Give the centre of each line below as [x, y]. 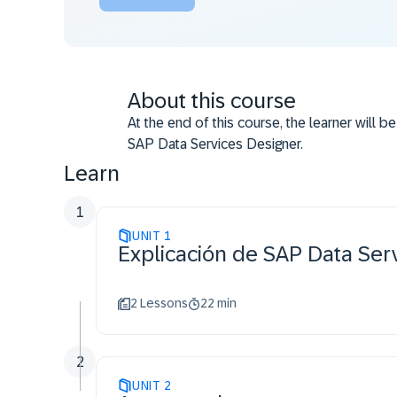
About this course [212, 101]
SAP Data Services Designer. [215, 144]
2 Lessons [159, 303]
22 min [218, 303]
